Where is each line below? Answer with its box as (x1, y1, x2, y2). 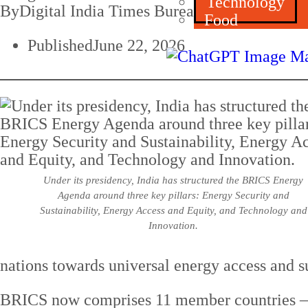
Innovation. (148, 220, 198, 232)
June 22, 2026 (93, 36, 185, 55)
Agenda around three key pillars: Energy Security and (57, 190, 289, 201)
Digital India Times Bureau (19, 2, 202, 21)
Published (27, 36, 93, 55)
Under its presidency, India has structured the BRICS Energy (43, 175, 303, 186)
